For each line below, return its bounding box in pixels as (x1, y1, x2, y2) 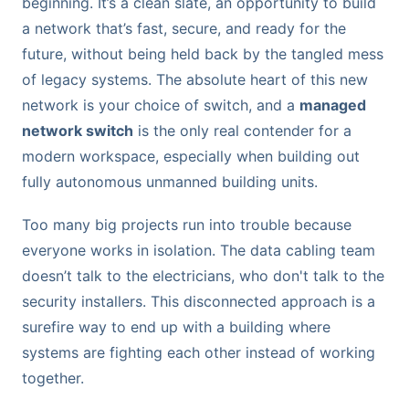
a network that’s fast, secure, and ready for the (22, 19, 346, 38)
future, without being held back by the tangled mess (22, 45, 383, 64)
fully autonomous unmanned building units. (22, 173, 318, 192)
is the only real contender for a (133, 121, 351, 141)
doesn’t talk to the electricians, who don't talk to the (22, 267, 384, 286)
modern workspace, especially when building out (22, 147, 360, 166)
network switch (22, 121, 133, 141)
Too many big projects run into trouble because (22, 215, 351, 235)
